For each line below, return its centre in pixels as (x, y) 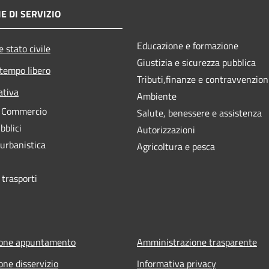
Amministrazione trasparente (197, 242)
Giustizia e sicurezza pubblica (196, 63)
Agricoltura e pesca (176, 147)
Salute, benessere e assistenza (199, 113)
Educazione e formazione (188, 46)
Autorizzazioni (166, 130)
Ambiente (157, 96)
